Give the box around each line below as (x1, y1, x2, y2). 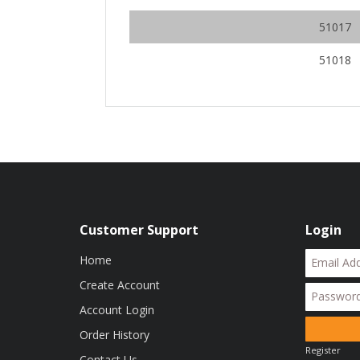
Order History (80, 326, 149, 342)
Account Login (80, 301, 154, 317)
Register (305, 344, 341, 357)
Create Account (80, 276, 160, 292)
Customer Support (80, 220, 198, 239)
